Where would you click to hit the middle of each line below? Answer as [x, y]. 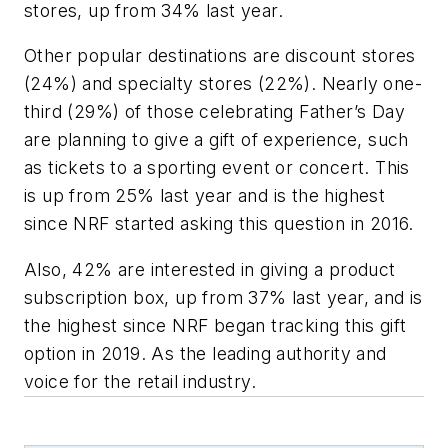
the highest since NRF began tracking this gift [215, 325]
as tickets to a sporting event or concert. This [217, 168]
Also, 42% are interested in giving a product [210, 269]
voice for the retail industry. [140, 381]
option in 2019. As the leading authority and [205, 353]
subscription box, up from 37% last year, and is [223, 297]
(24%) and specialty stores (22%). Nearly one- [223, 84]
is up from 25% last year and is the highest [205, 196]
